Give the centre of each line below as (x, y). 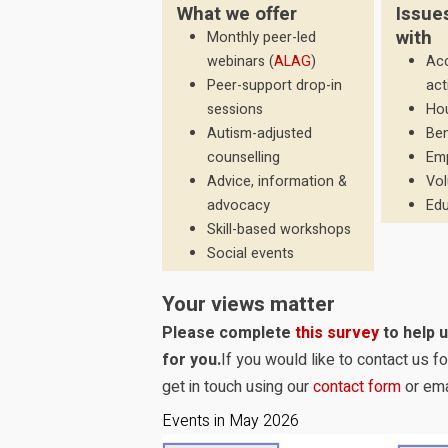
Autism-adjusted (259, 133)
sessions (235, 109)
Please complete (228, 333)
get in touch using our (237, 387)
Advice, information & (277, 181)
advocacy (238, 205)
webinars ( (240, 61)
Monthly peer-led (261, 37)
